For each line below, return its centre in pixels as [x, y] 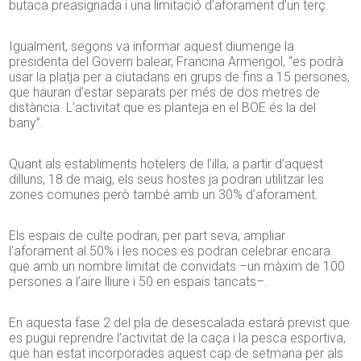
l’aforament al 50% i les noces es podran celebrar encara [170, 251]
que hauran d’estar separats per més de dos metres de [165, 93]
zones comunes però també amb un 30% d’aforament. [164, 195]
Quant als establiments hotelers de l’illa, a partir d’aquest [166, 164]
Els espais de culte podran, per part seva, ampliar [147, 236]
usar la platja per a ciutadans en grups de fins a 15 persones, [180, 77]
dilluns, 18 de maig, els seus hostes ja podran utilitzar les [167, 180]
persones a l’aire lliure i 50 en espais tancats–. [139, 282]
